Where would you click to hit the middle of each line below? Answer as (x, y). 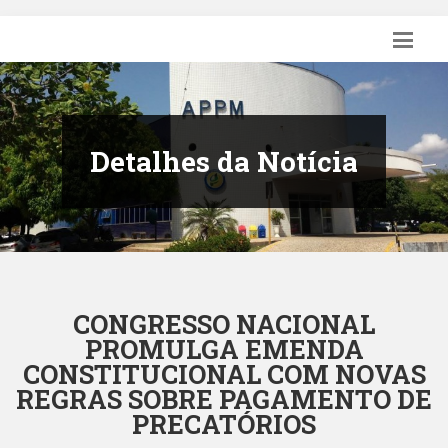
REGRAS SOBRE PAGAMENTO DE (224, 398)
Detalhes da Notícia (224, 161)
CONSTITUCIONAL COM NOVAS (224, 373)
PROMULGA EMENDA (224, 348)
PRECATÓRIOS (224, 423)
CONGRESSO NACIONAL (224, 323)
